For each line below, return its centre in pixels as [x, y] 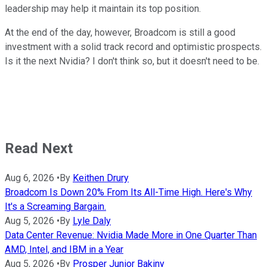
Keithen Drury [101, 178]
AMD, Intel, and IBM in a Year [64, 250]
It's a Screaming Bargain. [55, 207]
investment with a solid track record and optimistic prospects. [133, 47]
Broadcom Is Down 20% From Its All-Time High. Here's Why [128, 193]
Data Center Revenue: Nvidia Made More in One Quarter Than [131, 235]
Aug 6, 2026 [30, 178]
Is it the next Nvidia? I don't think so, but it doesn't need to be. [132, 61]
